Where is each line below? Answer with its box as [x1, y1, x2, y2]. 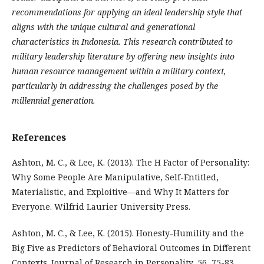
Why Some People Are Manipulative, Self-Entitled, [12, 171, 219, 183]
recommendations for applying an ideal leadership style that [12, 6, 242, 18]
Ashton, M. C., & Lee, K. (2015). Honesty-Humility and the [12, 227, 244, 239]
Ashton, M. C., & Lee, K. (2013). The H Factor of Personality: [12, 156, 249, 168]
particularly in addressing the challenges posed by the [12, 80, 218, 91]
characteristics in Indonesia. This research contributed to [12, 35, 233, 47]
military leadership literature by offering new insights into [12, 50, 235, 62]
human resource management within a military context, [12, 65, 226, 77]
